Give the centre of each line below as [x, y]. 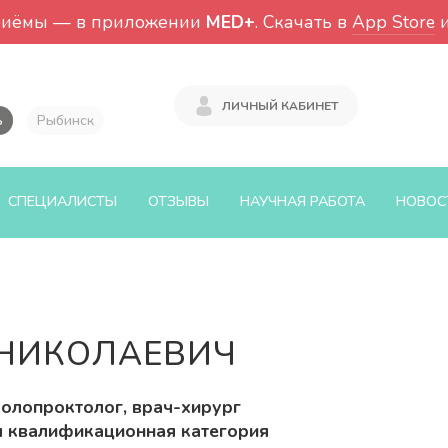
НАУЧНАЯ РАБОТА [302, 202]
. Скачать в [303, 22]
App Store [393, 22]
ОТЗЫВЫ [179, 202]
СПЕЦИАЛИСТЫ [63, 202]
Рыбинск [65, 120]
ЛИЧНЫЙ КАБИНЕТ [280, 106]
